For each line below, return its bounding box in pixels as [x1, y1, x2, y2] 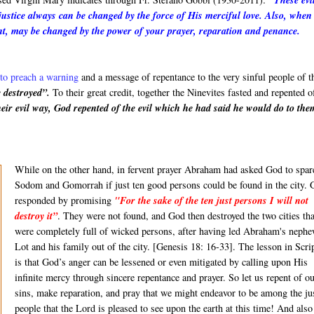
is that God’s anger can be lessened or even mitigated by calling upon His [14, 255, 308, 269]
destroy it [14, 209, 53, 224]
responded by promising [14, 193, 114, 207]
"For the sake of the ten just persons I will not [114, 193, 308, 208]
